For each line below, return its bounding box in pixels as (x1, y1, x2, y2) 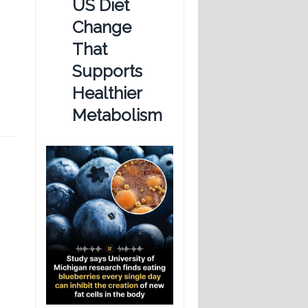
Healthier (72, 83, 142, 103)
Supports (72, 61, 142, 81)
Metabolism (72, 105, 162, 125)
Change (72, 17, 131, 37)
